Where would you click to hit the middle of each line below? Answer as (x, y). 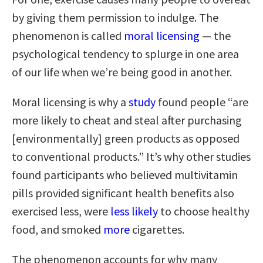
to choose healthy (204, 211)
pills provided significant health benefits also (123, 193)
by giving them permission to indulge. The (115, 17)
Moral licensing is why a (70, 102)
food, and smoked (58, 229)
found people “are (202, 102)
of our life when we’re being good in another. (122, 72)
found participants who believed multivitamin (125, 174)
